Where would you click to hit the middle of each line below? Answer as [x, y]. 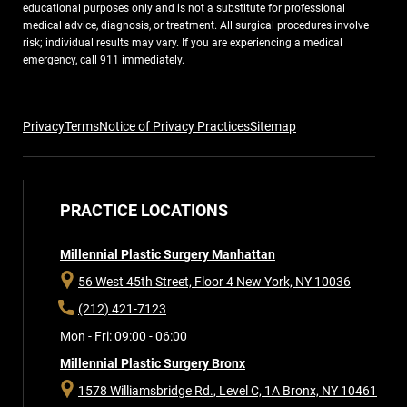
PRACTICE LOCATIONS [144, 211]
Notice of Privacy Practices [174, 127]
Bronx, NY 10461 [330, 391]
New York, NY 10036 [293, 282]
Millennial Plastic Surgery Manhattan [168, 255]
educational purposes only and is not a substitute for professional [184, 9]
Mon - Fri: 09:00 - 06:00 [124, 337]
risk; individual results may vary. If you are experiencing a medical [183, 43]
